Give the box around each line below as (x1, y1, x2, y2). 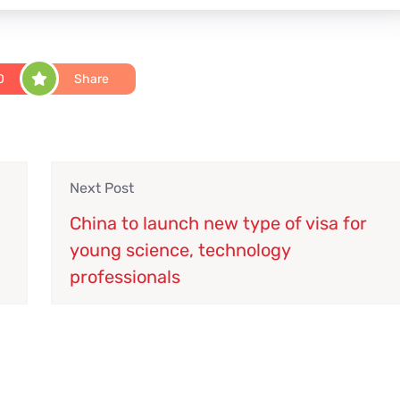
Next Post (70, 179, 135, 196)
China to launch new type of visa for (70, 212, 368, 234)
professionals (70, 265, 181, 287)
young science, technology (70, 238, 291, 261)
